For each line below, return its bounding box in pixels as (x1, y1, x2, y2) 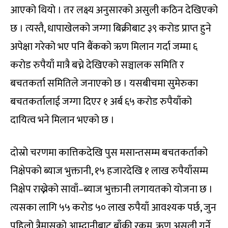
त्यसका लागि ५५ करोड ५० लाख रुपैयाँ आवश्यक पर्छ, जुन (10, 199, 216, 217)
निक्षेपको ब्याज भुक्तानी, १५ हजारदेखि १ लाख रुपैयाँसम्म (10, 162, 208, 180)
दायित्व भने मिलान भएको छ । (10, 111, 115, 129)
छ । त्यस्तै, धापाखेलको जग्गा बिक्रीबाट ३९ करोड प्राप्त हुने (10, 20, 211, 38)
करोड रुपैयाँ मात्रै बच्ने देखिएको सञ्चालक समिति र (10, 56, 184, 74)
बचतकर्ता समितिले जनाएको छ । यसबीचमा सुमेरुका (10, 75, 198, 93)
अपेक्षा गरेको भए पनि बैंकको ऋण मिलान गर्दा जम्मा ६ (10, 38, 197, 56)
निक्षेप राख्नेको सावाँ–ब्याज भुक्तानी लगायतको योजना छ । (10, 181, 213, 198)
